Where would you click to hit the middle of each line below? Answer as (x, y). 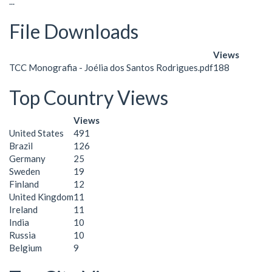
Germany (27, 158)
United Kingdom (41, 197)
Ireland (23, 209)
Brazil (21, 146)
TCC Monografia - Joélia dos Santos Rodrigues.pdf (111, 67)
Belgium (25, 248)
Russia (22, 235)
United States (36, 133)
